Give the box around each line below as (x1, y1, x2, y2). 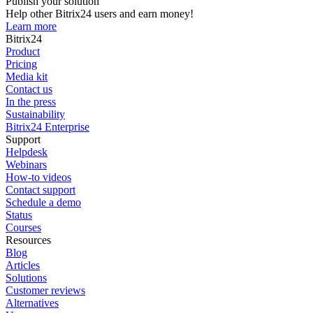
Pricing (6, 57, 37, 70)
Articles (6, 259, 40, 271)
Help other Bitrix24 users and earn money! (6, 7, 194, 20)
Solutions (6, 271, 47, 284)
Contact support (6, 183, 75, 196)
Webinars (6, 158, 47, 170)
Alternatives (6, 296, 59, 309)
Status (6, 208, 32, 221)
